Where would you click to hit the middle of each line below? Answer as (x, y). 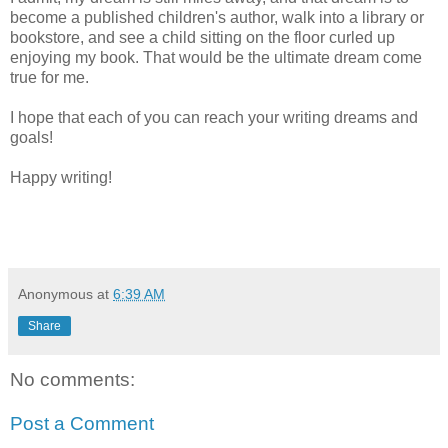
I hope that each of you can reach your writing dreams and (214, 118)
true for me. (49, 78)
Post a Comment (82, 423)
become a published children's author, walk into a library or (217, 18)
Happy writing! (61, 178)
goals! (31, 138)
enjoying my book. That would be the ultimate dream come (216, 58)
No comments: (72, 380)
